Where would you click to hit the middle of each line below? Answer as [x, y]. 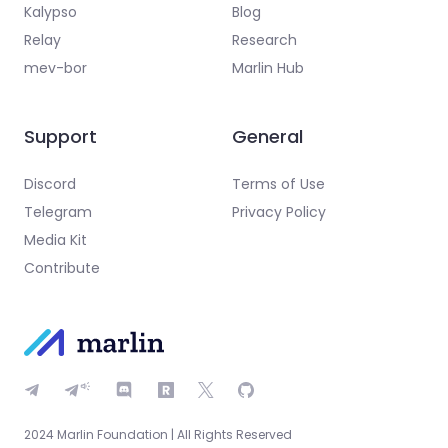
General [267, 136]
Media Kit [55, 239]
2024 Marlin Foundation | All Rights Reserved [158, 434]
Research [264, 39]
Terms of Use [278, 183]
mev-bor [55, 67]
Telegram [58, 211]
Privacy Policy [278, 211]
